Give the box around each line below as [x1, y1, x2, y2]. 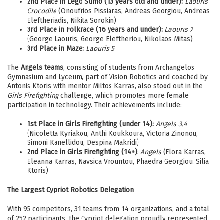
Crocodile [27, 6, 56, 15]
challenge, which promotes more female [58, 91, 189, 100]
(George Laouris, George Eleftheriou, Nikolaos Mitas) [27, 34, 192, 43]
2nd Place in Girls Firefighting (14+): [27, 147, 138, 156]
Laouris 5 [86, 44, 114, 53]
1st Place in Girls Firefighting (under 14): [27, 119, 154, 128]
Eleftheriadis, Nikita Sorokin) [27, 16, 116, 25]
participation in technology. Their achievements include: [7, 100, 182, 109]
